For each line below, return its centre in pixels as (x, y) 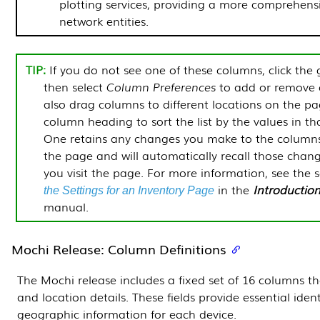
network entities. (104, 20)
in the (234, 189)
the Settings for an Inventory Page (129, 190)
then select (75, 86)
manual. (66, 206)
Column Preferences (161, 86)
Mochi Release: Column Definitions (119, 248)
